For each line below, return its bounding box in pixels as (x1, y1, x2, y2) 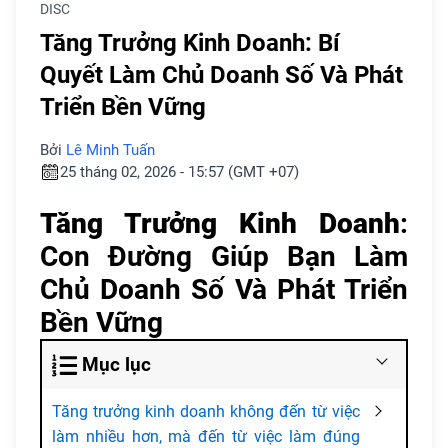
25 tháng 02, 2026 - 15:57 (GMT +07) (60, 163, 299, 182)
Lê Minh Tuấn (66, 141, 155, 160)
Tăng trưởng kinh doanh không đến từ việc (52, 402, 360, 422)
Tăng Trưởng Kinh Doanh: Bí (40, 29, 340, 58)
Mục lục (81, 353, 151, 377)
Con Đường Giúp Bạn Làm (40, 240, 408, 274)
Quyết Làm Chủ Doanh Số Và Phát (40, 61, 403, 90)
